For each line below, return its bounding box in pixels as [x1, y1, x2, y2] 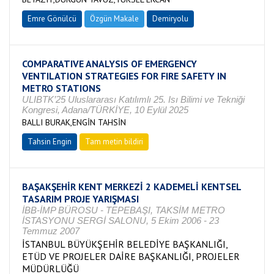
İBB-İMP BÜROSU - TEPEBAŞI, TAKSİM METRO [22, 205, 225, 215]
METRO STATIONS [22, 82, 101, 94]
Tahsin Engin [28, 136, 72, 147]
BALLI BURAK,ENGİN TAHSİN [22, 117, 126, 128]
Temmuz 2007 [22, 226, 80, 236]
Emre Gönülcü [28, 13, 76, 24]
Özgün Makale [90, 13, 139, 24]
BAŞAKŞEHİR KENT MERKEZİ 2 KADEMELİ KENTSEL [22, 180, 241, 193]
